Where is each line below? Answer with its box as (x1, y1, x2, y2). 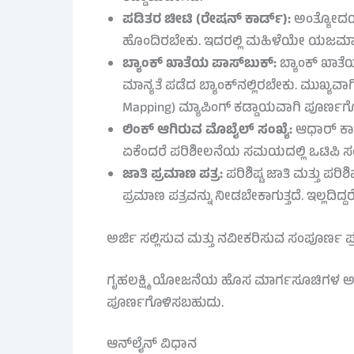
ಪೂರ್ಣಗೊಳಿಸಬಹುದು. (106, 293, 224, 316)
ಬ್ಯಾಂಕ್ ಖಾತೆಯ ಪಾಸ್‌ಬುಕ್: (122, 54, 277, 77)
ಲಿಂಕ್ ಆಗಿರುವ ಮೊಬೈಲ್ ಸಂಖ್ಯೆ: (122, 120, 292, 143)
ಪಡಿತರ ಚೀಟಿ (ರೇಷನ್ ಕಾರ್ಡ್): (122, 9, 291, 32)
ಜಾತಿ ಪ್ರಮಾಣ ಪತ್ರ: (122, 164, 223, 187)
